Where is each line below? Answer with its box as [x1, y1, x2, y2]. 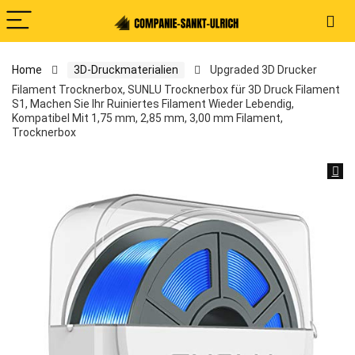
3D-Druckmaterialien [74, 63, 178, 76]
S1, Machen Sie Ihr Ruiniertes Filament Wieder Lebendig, [12, 97, 294, 110]
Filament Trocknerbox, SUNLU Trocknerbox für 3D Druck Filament [12, 83, 340, 96]
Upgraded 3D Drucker [210, 63, 317, 76]
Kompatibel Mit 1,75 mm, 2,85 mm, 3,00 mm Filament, [12, 112, 283, 124]
